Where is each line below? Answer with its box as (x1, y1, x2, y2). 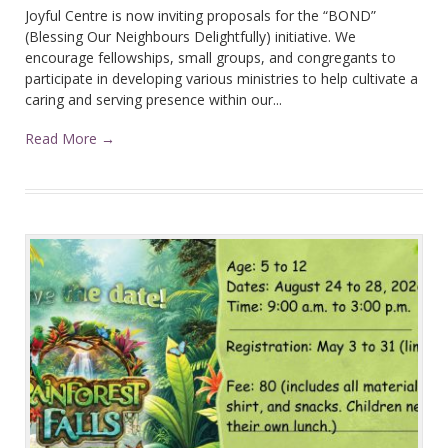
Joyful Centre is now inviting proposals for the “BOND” (25, 6, 376, 25)
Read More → (25, 129, 115, 148)
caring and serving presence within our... (25, 90, 282, 109)
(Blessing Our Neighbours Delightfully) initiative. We (25, 27, 356, 46)
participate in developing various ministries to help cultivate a (25, 69, 418, 88)
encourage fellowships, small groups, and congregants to (25, 48, 396, 67)
